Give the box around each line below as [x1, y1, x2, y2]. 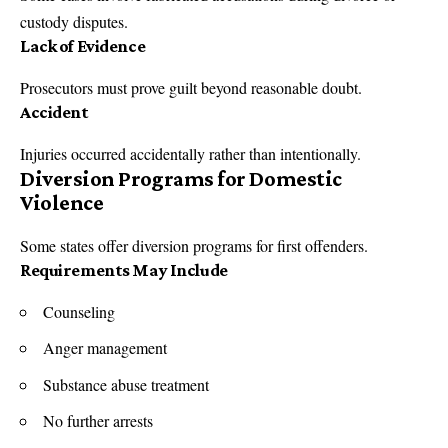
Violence [20, 189, 104, 215]
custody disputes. [20, 10, 128, 32]
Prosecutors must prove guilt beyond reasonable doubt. [20, 76, 362, 98]
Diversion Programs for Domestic [20, 165, 342, 191]
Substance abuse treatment [43, 373, 209, 395]
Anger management [43, 337, 167, 359]
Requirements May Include [20, 259, 228, 280]
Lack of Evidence [20, 35, 146, 56]
